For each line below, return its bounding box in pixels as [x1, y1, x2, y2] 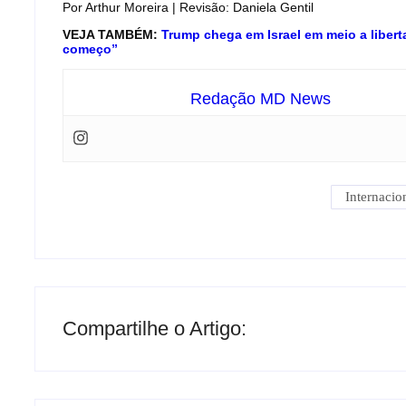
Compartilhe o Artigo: [63, 317, 246, 340]
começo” [63, 42, 118, 56]
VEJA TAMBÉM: [63, 27, 161, 42]
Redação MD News [190, 90, 331, 108]
